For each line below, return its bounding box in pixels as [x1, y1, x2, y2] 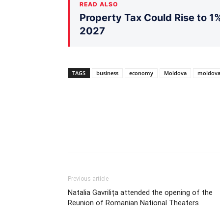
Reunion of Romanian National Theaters [68, 198, 199, 207]
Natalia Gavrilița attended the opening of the [68, 188, 213, 197]
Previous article [68, 175, 109, 182]
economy [129, 69, 153, 77]
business [96, 69, 118, 77]
